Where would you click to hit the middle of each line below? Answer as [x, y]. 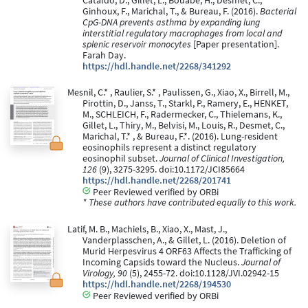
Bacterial [278, 11]
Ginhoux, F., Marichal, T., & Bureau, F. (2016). [171, 11]
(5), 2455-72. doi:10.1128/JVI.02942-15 [203, 273]
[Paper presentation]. [235, 44]
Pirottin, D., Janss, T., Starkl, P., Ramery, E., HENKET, [185, 103]
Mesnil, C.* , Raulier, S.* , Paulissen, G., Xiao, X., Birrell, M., [178, 92]
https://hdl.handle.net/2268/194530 [157, 284]
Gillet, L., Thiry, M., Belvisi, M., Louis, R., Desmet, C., [184, 125]
